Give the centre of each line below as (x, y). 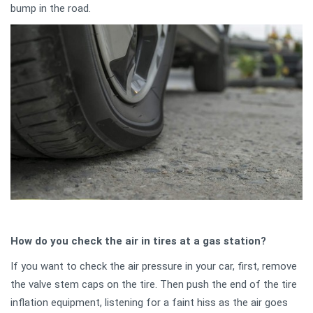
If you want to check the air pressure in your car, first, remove (154, 266)
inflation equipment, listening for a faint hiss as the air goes (149, 302)
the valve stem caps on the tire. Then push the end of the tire (154, 284)
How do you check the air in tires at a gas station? (138, 241)
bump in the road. (51, 8)
